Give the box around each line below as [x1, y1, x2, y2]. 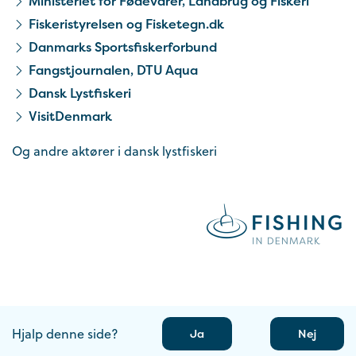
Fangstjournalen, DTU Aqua [29, 61, 199, 79]
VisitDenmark [29, 107, 113, 126]
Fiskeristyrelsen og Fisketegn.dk [29, 15, 225, 33]
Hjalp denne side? [12, 325, 118, 343]
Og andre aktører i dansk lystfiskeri [12, 142, 217, 161]
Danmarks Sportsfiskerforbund [29, 38, 218, 56]
